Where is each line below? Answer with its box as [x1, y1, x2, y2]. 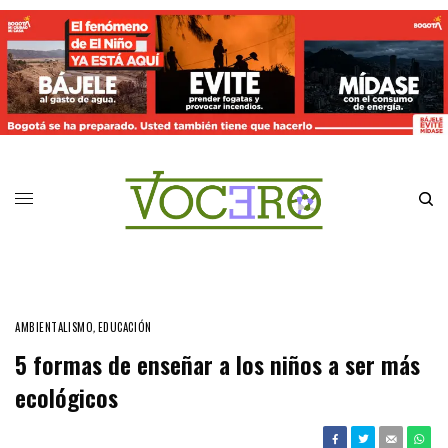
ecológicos [15, 379, 118, 416]
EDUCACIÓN [97, 319, 152, 336]
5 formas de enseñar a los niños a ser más [15, 346, 420, 383]
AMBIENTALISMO [15, 319, 94, 336]
